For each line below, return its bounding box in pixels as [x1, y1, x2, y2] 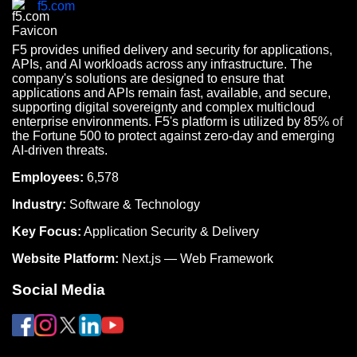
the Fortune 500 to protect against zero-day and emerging [12, 129, 335, 143]
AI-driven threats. [12, 143, 108, 158]
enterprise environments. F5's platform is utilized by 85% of [12, 115, 343, 129]
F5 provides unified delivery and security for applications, [12, 43, 332, 57]
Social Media [12, 280, 105, 298]
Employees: [12, 171, 84, 185]
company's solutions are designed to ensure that [12, 72, 284, 86]
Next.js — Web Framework [122, 252, 273, 266]
